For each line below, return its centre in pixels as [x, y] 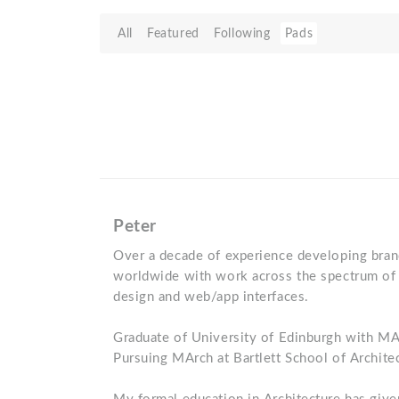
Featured [173, 33]
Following [242, 33]
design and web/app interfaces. [211, 297]
